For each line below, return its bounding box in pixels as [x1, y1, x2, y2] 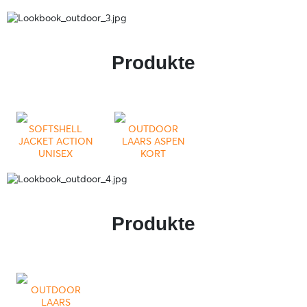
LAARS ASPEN [121, 135, 185, 148]
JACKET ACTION [18, 135, 93, 148]
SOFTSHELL [29, 123, 83, 136]
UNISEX [38, 147, 73, 160]
